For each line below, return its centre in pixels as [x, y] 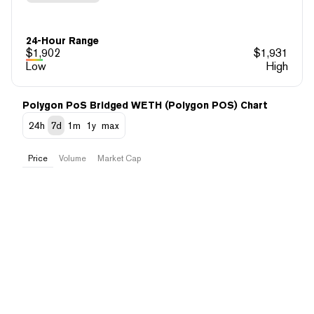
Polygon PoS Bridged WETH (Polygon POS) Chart [145, 105]
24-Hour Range [62, 40]
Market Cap [119, 158]
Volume [73, 158]
